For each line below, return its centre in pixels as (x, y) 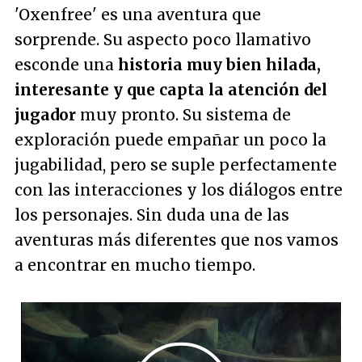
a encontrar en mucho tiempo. (135, 265)
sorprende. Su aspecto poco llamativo (163, 40)
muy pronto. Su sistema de (183, 115)
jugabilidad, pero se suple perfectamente (176, 165)
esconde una (66, 65)
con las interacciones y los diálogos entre (179, 190)
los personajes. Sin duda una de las (152, 215)
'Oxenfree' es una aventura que (138, 15)
